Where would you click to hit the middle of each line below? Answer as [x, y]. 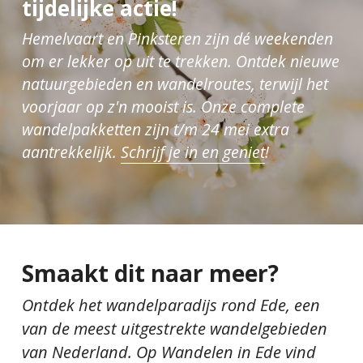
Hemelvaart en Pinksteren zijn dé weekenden [177, 39]
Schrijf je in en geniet [192, 152]
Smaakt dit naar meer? [150, 273]
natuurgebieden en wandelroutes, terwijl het [175, 84]
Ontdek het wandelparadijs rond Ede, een [171, 305]
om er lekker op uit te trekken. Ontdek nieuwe [180, 62]
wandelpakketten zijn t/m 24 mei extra [155, 130]
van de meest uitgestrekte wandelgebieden [174, 329]
